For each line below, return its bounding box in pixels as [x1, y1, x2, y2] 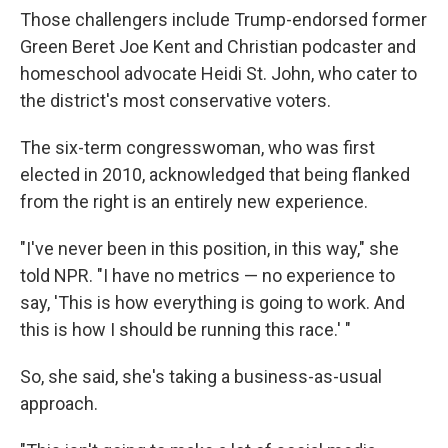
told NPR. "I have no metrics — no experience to [20, 265, 395, 287]
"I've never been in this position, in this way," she [20, 238, 399, 260]
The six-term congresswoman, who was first [20, 137, 375, 159]
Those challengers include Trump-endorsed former [20, 9, 427, 31]
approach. [20, 393, 98, 415]
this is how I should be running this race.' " [20, 319, 351, 341]
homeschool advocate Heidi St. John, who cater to [20, 63, 417, 85]
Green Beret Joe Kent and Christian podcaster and [20, 36, 416, 58]
